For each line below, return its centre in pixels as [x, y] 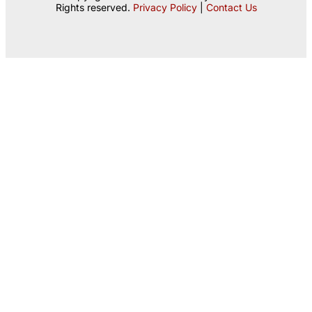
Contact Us [231, 8]
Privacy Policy [165, 8]
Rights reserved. [94, 8]
